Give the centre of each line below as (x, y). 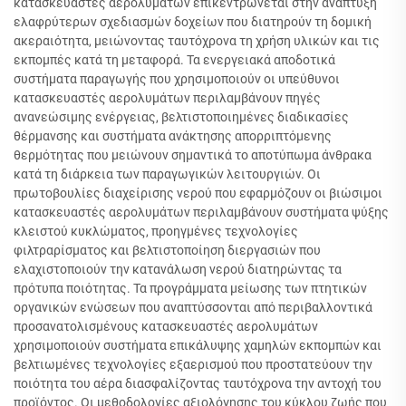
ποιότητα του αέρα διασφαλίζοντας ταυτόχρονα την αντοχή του (198, 383)
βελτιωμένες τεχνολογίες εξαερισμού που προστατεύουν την (193, 364)
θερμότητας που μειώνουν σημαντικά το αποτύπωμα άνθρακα (193, 155)
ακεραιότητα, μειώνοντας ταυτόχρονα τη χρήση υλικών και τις (197, 41)
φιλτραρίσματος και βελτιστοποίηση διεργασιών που (167, 250)
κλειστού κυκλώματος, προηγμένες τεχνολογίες (156, 231)
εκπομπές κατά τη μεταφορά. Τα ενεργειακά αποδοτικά (174, 60)
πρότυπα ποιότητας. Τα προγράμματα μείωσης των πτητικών (190, 288)
